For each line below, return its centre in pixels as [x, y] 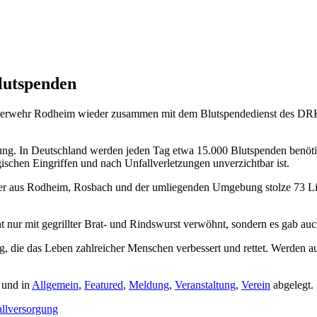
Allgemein [55, 285]
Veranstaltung [205, 285]
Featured [104, 285]
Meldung [149, 285]
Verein [256, 285]
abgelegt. [292, 285]
